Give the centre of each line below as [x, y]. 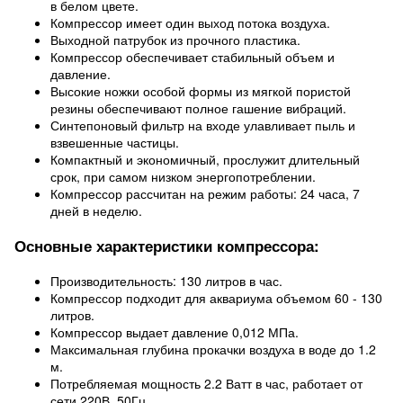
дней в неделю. [96, 210]
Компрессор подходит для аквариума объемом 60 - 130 [216, 298]
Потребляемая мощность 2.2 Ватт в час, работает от [206, 383]
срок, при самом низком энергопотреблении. [183, 176]
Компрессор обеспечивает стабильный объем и [193, 57]
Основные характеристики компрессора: [167, 246]
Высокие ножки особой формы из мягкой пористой [201, 91]
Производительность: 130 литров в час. [166, 281]
